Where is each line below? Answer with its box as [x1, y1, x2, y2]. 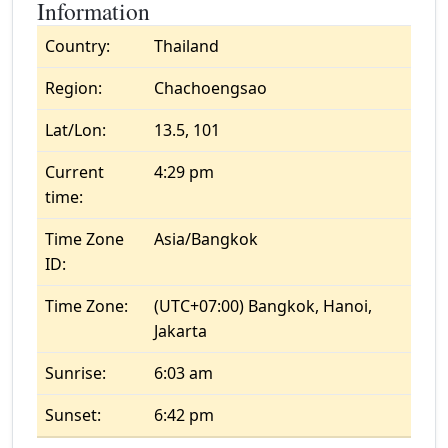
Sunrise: [45, 362, 106, 384]
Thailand [154, 35, 219, 57]
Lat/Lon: [45, 119, 106, 141]
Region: [45, 77, 102, 99]
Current [45, 161, 104, 183]
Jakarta [154, 320, 207, 342]
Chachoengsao [154, 77, 267, 99]
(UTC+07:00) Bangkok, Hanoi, [154, 295, 372, 317]
